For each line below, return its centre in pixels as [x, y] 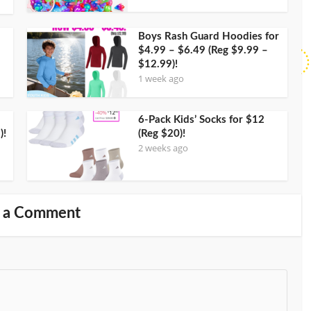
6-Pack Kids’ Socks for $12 [201, 119]
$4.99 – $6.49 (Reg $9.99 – [203, 50]
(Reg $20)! [162, 133]
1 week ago [161, 78]
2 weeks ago [163, 148]
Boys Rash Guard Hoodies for [209, 36]
